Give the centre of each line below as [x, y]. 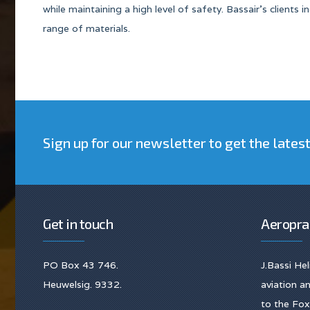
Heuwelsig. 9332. [82, 284]
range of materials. [86, 28]
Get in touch [78, 224]
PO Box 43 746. [81, 265]
